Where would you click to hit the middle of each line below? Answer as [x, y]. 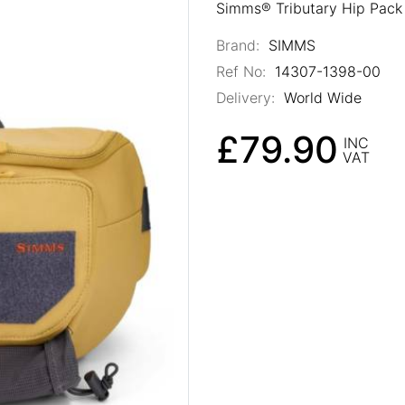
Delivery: [245, 97]
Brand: [238, 45]
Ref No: [241, 71]
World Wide [320, 97]
